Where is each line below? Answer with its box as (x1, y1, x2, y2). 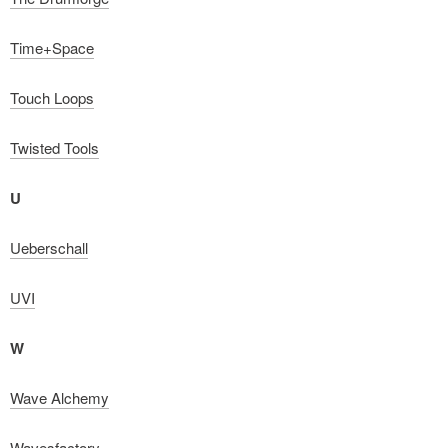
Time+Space (10, 37, 94, 58)
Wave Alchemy (10, 387, 109, 408)
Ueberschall (10, 237, 88, 258)
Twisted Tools (10, 137, 99, 158)
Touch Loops (10, 87, 94, 108)
